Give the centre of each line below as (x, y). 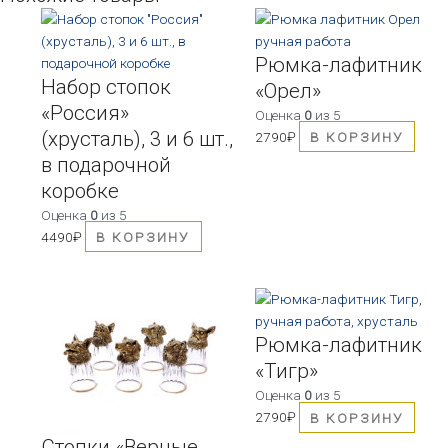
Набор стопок (106, 86)
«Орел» (287, 90)
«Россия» (85, 112)
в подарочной (106, 164)
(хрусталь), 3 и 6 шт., (137, 138)
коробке (80, 190)
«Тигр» (286, 371)
